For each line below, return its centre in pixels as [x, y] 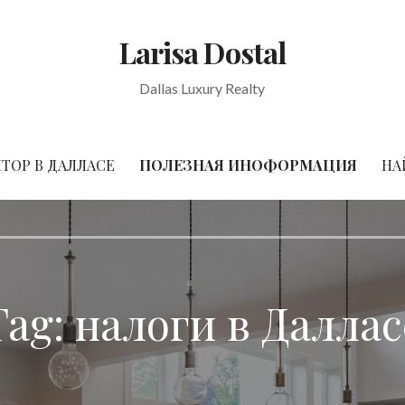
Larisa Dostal [202, 52]
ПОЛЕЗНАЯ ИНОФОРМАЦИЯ [248, 165]
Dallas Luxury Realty [202, 89]
